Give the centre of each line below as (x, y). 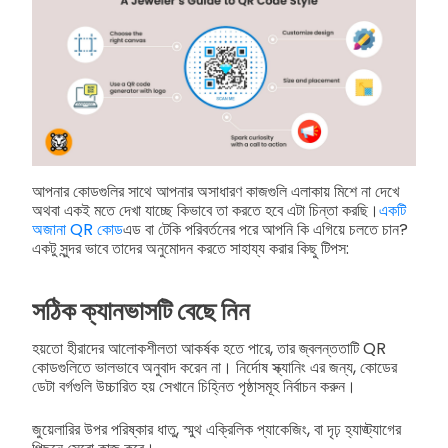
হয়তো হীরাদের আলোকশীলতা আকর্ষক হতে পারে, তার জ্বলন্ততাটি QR (209, 348)
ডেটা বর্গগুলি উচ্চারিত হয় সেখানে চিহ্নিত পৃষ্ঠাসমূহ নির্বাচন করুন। (194, 386)
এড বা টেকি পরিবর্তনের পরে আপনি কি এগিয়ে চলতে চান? (265, 229)
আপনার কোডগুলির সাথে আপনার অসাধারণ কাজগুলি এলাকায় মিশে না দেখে (215, 191)
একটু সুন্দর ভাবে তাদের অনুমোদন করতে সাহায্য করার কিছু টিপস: (190, 248)
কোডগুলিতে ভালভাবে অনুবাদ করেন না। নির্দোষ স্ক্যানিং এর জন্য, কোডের (214, 367)
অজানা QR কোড (77, 229)
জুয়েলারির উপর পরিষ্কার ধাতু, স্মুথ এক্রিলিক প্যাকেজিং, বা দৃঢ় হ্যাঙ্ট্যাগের (216, 429)
